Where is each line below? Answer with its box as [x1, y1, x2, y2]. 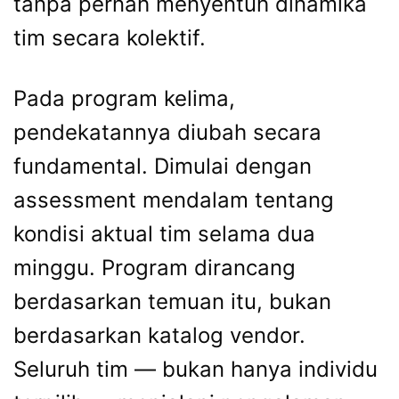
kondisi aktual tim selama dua [13, 220, 315, 247]
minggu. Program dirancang [13, 254, 296, 281]
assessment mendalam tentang [13, 186, 334, 213]
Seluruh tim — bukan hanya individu [13, 355, 378, 382]
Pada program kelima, [13, 85, 235, 111]
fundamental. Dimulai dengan [13, 152, 312, 179]
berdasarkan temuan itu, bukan [13, 288, 331, 314]
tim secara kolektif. [13, 24, 206, 51]
